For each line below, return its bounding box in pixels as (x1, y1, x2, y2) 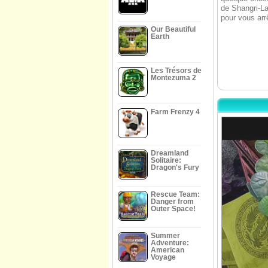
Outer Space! (151, 205, 196, 213)
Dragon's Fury (151, 163, 199, 172)
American (151, 246, 184, 254)
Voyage (151, 253, 176, 261)
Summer (151, 232, 180, 240)
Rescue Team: (151, 190, 200, 199)
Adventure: (151, 239, 189, 247)
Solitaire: (151, 156, 181, 165)
